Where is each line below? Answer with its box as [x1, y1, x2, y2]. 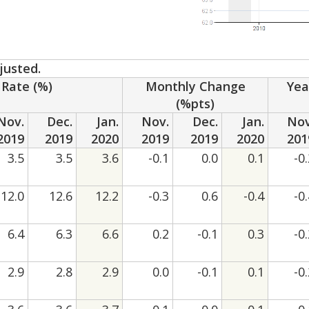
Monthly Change [145, 78, 246, 95]
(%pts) [176, 95, 215, 112]
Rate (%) [1, 78, 53, 95]
